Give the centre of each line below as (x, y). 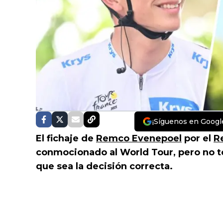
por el (198, 139)
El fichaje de (66, 139)
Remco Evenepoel (139, 139)
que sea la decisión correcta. (104, 167)
